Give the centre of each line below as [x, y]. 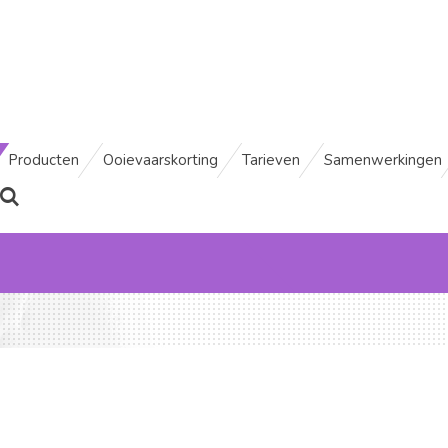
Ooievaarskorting [160, 160]
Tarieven [271, 160]
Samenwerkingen [383, 160]
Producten [43, 160]
